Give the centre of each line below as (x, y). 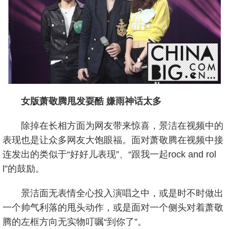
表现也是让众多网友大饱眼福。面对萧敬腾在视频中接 (113, 140)
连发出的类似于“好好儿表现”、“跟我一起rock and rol (109, 154)
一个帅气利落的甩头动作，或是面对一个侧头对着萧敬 (113, 207)
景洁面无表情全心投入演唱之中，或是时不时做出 (122, 193)
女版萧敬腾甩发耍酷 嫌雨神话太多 (91, 101)
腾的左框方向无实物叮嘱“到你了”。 (75, 222)
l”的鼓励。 (24, 168)
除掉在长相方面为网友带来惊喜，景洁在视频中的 (122, 125)
